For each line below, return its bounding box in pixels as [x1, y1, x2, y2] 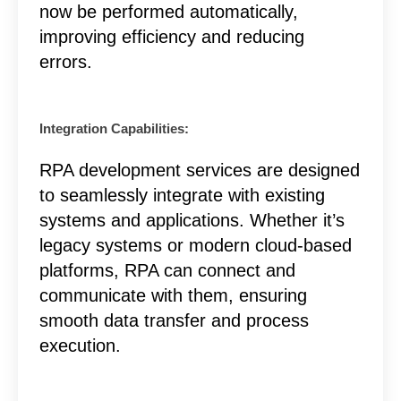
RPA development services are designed [38, 159, 360, 180]
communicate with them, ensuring [38, 285, 307, 305]
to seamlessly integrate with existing [38, 184, 325, 205]
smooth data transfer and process [38, 310, 309, 330]
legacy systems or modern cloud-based [38, 235, 352, 255]
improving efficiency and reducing [38, 26, 304, 47]
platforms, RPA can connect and [38, 260, 295, 280]
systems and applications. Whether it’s [38, 209, 345, 230]
